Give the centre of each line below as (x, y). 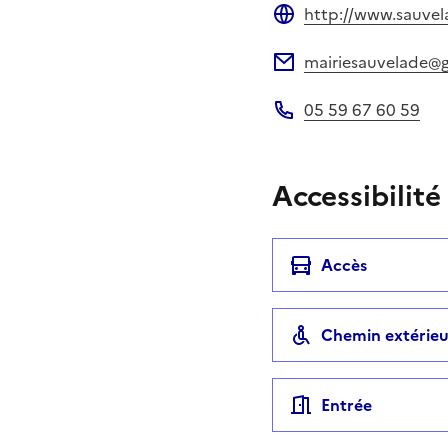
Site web (304, 36)
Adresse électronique (352, 84)
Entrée (346, 404)
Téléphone (311, 132)
